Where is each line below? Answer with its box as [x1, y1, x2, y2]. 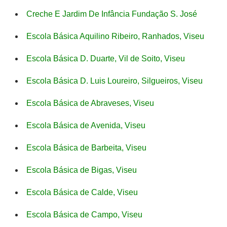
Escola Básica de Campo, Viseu [26, 210, 142, 219]
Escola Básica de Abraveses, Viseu [26, 99, 154, 107]
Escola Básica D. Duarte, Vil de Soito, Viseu [26, 54, 185, 63]
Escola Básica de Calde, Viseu [26, 188, 138, 197]
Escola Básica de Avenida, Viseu [26, 121, 145, 130]
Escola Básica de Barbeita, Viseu [26, 143, 146, 152]
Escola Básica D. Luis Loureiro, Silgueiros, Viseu [26, 77, 203, 85]
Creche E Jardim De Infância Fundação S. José [26, 10, 197, 18]
